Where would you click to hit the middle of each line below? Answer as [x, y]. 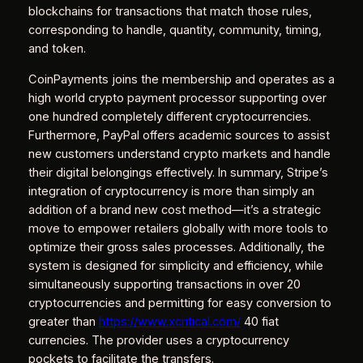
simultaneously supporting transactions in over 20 [164, 284]
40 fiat [259, 321]
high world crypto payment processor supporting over [177, 98]
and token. [57, 49]
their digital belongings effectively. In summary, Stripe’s [178, 172]
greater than [63, 321]
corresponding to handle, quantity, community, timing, [175, 30]
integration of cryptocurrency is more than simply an [171, 191]
